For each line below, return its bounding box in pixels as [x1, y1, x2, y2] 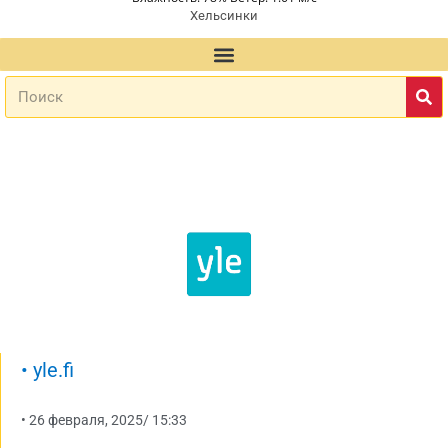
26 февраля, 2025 [29, 411, 143, 428]
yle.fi [28, 358, 74, 382]
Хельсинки [190, 8, 258, 24]
